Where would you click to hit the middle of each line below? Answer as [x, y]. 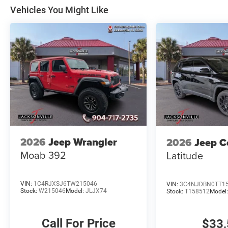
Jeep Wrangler [83, 142]
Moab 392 [43, 155]
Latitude [185, 156]
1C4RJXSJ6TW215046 [65, 183]
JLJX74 [96, 191]
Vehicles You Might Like [59, 10]
